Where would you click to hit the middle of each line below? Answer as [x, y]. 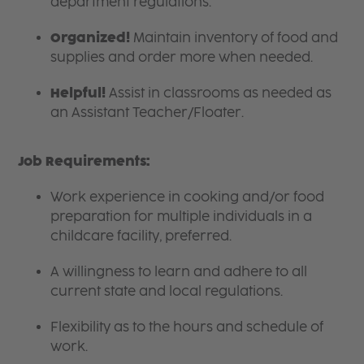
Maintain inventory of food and [234, 37]
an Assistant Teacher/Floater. [147, 112]
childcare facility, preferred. [145, 236]
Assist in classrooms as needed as [219, 93]
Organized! [91, 37]
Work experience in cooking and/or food [188, 197]
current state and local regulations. [167, 291]
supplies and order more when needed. [182, 57]
